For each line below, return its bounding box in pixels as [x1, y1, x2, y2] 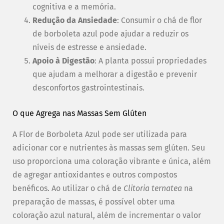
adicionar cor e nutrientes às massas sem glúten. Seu [12, 143, 205, 153]
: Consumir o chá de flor [117, 15, 202, 25]
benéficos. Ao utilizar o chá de [12, 183, 123, 193]
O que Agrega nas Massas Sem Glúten [12, 108, 146, 118]
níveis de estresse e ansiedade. [32, 42, 146, 52]
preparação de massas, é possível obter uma [12, 197, 175, 207]
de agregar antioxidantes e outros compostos [12, 170, 177, 180]
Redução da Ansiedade [32, 15, 117, 25]
